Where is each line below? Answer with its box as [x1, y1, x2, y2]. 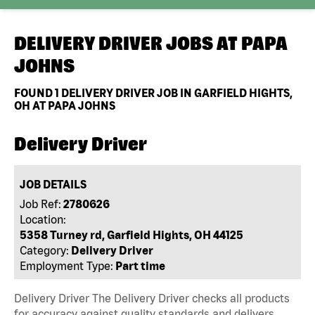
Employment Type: [20, 259, 114, 272]
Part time [115, 259, 166, 272]
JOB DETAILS [20, 177, 87, 191]
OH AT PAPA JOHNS [14, 98, 115, 112]
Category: [20, 243, 70, 257]
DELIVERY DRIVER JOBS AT [14, 32, 241, 54]
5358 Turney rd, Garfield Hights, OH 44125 [20, 228, 244, 241]
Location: [20, 212, 67, 226]
